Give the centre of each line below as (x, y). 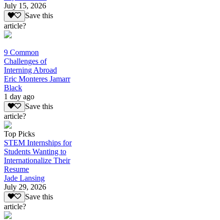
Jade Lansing (24, 178)
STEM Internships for (38, 142)
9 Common (21, 52)
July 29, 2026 (25, 187)
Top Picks (19, 134)
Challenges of (25, 61)
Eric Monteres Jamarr (37, 79)
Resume (16, 169)
